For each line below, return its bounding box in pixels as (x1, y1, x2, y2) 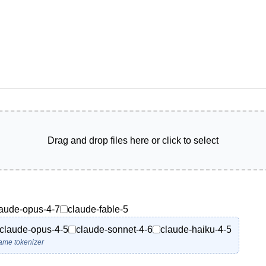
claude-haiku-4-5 (160, 224, 232, 235)
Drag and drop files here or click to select (47, 135, 218, 145)
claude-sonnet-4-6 (76, 224, 153, 235)
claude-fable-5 (68, 204, 128, 214)
